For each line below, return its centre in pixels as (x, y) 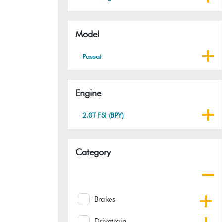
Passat (92, 57)
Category (93, 152)
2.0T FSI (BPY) (103, 116)
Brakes (105, 199)
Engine (88, 93)
